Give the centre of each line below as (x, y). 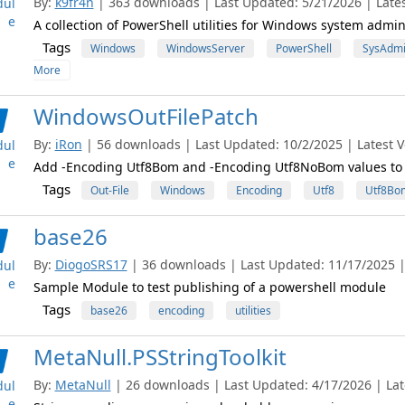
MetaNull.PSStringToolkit (160, 357)
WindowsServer (205, 48)
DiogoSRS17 (91, 264)
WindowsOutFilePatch (146, 116)
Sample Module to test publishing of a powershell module (209, 287)
